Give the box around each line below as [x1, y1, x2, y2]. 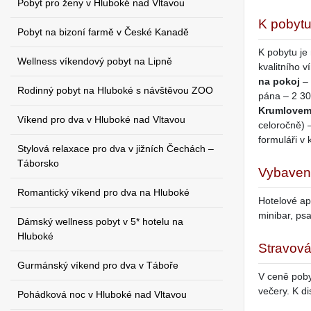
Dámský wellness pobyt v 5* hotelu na [17, 216, 183, 227]
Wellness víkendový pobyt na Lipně [17, 56, 172, 67]
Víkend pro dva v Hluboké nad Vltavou [17, 114, 185, 125]
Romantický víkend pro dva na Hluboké [17, 187, 190, 198]
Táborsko [17, 158, 59, 169]
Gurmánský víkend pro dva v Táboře [17, 260, 178, 271]
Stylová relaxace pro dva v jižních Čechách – [17, 143, 214, 154]
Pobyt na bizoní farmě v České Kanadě [17, 26, 189, 37]
